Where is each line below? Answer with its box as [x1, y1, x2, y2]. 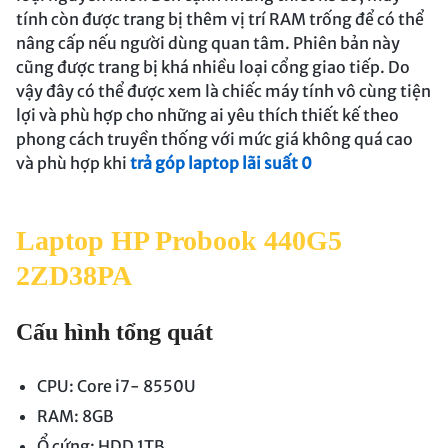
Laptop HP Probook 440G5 [16, 225, 342, 257]
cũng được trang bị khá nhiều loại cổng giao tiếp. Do [16, 57, 410, 78]
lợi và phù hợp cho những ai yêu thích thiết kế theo [16, 105, 399, 126]
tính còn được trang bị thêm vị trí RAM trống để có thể [16, 9, 424, 30]
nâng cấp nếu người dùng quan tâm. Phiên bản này [16, 33, 400, 54]
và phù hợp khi [16, 153, 127, 174]
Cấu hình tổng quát [16, 319, 213, 346]
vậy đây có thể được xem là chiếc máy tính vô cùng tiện [16, 81, 431, 102]
